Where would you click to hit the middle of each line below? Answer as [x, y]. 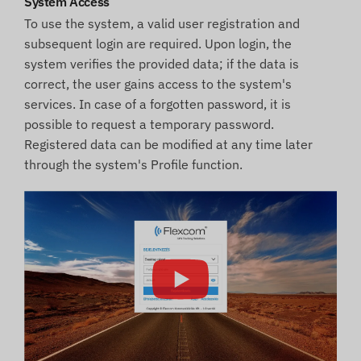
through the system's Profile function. [133, 165]
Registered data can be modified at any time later [168, 145]
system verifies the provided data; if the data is [162, 64]
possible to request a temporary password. [149, 124]
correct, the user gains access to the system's [158, 84]
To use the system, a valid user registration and [162, 24]
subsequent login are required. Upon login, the [158, 44]
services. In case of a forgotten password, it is [158, 104]
